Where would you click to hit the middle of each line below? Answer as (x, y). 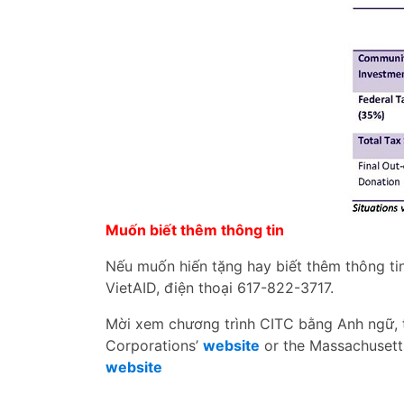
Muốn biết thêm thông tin (195, 230)
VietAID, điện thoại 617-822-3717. (220, 288)
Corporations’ (154, 345)
